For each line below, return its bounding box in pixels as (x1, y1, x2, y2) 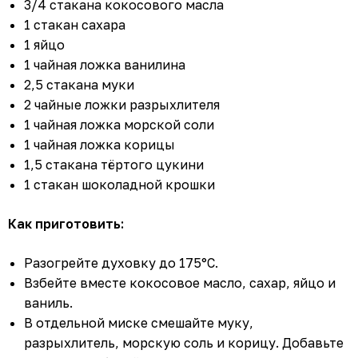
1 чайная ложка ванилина (24, 56, 185, 73)
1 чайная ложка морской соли (24, 116, 214, 133)
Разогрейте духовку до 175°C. (24, 254, 218, 271)
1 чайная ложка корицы (24, 136, 175, 153)
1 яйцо (24, 36, 65, 53)
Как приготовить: (8, 215, 124, 232)
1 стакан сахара (24, 16, 125, 33)
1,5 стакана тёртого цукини (24, 156, 204, 173)
